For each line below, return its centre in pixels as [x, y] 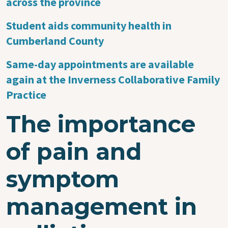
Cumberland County [55, 40]
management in [102, 206]
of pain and [74, 151]
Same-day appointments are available [100, 64]
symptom [63, 179]
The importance [101, 124]
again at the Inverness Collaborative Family [113, 79]
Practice [26, 94]
